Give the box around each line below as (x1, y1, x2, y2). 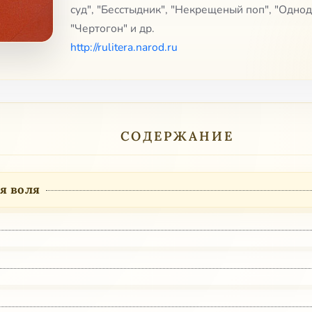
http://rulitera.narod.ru (70, 40, 178, 56)
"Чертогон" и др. (70, 21, 155, 37)
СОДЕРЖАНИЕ (120, 127, 234, 145)
